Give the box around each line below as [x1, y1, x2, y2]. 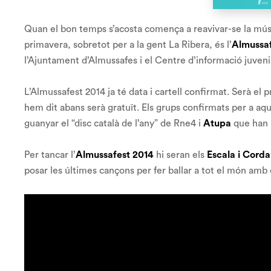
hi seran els [154, 150, 207, 160]
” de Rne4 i [154, 119, 203, 128]
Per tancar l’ [24, 150, 76, 160]
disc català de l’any [74, 119, 154, 128]
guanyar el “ [24, 119, 74, 128]
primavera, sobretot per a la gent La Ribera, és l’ [24, 40, 232, 50]
